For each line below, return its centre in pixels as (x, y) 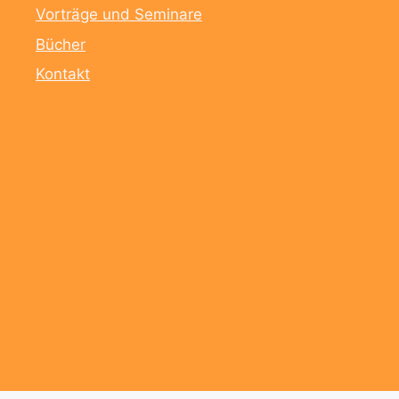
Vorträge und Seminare (119, 15)
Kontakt (63, 74)
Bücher (61, 44)
